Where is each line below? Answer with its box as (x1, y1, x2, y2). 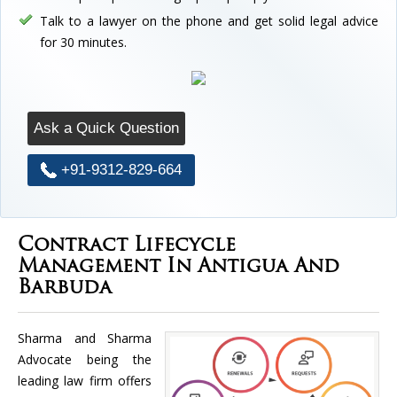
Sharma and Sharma (18, 329, 152, 346)
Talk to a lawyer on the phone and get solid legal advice (40, 12, 378, 29)
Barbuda (18, 277, 112, 299)
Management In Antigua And (18, 256, 339, 277)
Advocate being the (18, 350, 152, 368)
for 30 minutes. (40, 33, 127, 51)
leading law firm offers (18, 371, 152, 389)
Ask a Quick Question (34, 119, 179, 136)
